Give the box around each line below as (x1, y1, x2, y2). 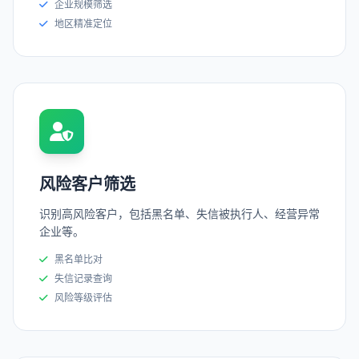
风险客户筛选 (39, 175, 135, 195)
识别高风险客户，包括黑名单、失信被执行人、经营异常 (39, 207, 320, 221)
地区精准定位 (54, 18, 112, 30)
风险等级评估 (54, 292, 112, 305)
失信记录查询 (54, 272, 112, 285)
